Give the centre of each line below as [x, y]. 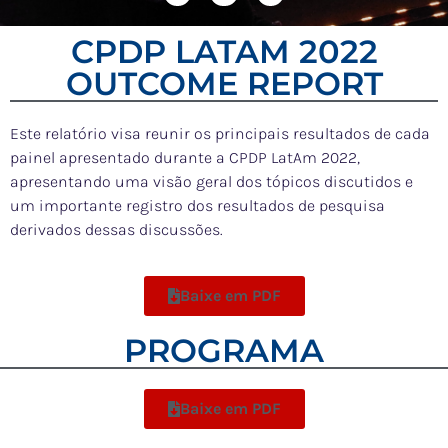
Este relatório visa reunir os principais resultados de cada [220, 133]
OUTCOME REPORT [224, 83]
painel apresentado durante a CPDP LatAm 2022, [185, 157]
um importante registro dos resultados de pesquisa [197, 205]
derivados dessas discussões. [116, 229]
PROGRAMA [224, 350]
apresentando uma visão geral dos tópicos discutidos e [211, 181]
